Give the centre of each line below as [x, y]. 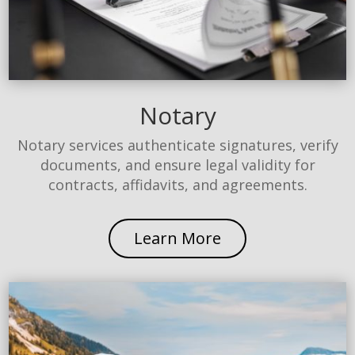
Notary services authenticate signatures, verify [177, 145]
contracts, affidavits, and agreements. [177, 184]
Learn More [177, 238]
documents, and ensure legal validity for [177, 164]
